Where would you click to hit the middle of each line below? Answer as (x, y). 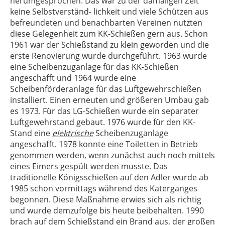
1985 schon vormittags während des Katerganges (104, 188)
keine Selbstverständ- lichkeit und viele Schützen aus (109, 12)
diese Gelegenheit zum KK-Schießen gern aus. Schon (109, 34)
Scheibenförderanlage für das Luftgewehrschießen (106, 89)
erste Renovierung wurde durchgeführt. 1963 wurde (108, 56)
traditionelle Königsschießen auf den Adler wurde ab (109, 177)
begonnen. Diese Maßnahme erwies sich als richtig (106, 199)
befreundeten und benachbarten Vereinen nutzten (106, 23)
